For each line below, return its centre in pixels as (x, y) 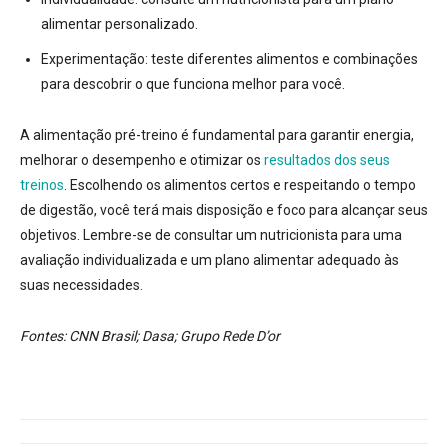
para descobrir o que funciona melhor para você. (193, 84)
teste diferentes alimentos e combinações (283, 59)
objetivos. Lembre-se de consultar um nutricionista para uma (211, 235)
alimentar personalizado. (119, 24)
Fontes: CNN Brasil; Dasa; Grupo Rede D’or (150, 336)
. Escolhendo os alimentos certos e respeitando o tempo (240, 185)
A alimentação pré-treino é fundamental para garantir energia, (217, 135)
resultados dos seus (327, 160)
